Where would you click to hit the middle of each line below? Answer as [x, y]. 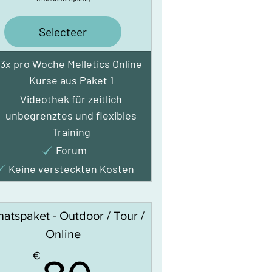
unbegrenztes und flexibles [71, 115]
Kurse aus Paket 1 [71, 80]
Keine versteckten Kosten [71, 168]
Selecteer [63, 32]
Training [71, 131]
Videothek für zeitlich [71, 99]
